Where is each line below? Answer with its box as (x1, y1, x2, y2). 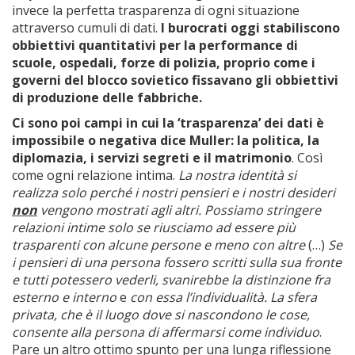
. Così (292, 149, 323, 166)
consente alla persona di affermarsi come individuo (12, 323, 319, 341)
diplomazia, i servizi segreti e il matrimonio (12, 149, 292, 166)
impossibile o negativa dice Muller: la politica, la (12, 132, 319, 149)
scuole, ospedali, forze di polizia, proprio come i (12, 54, 315, 71)
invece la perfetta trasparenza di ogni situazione (12, 2, 300, 19)
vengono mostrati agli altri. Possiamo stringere (37, 201, 321, 219)
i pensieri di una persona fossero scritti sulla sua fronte (12, 254, 342, 271)
